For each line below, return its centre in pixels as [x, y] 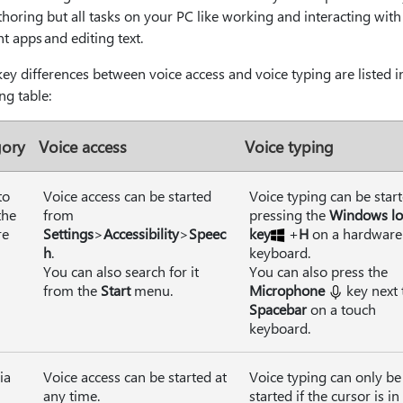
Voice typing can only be [325, 376]
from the [72, 290]
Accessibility [141, 233]
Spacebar [278, 309]
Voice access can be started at [135, 376]
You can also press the [318, 271]
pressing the [289, 215]
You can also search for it [121, 271]
